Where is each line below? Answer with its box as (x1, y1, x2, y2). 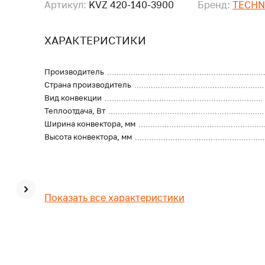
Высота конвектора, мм (44, 132, 132, 141)
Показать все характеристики (44, 192, 185, 203)
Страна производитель (44, 80, 132, 89)
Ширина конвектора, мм (44, 119, 136, 128)
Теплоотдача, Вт (44, 106, 106, 115)
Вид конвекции (44, 93, 102, 102)
